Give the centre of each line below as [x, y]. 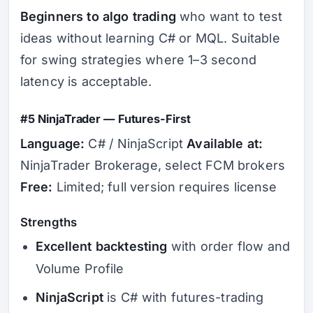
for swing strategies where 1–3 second [138, 59]
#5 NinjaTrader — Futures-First [105, 119]
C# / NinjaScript [136, 144]
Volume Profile [80, 268]
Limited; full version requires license [165, 187]
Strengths [49, 223]
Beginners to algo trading [98, 16]
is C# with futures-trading [183, 297]
